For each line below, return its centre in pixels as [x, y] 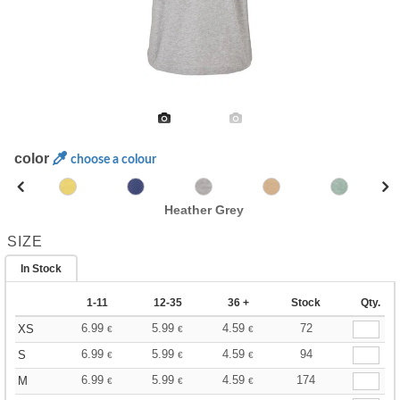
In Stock [41, 269]
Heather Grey [204, 210]
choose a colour [114, 160]
